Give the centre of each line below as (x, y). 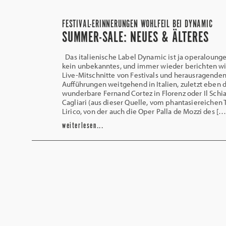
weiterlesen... (83, 126)
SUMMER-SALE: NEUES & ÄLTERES (135, 38)
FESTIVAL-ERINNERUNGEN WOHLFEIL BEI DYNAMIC (137, 24)
